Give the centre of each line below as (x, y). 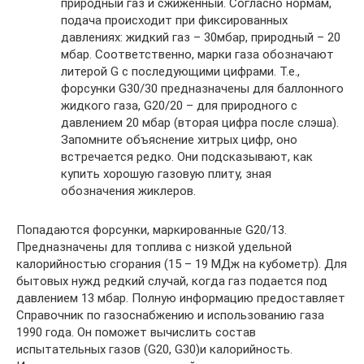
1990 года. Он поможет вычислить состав (136, 332)
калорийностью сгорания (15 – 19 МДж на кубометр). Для (182, 264)
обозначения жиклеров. (128, 191)
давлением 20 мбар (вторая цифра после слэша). (200, 123)
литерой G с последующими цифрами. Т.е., (180, 71)
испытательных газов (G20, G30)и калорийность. (154, 349)
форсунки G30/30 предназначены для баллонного (202, 89)
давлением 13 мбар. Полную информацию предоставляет (181, 298)
